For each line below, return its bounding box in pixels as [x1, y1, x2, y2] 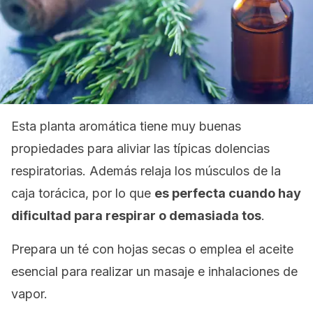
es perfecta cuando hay [154, 186, 301, 201]
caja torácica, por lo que [11, 186, 154, 201]
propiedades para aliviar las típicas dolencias [11, 141, 270, 156]
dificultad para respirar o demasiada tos [11, 208, 261, 223]
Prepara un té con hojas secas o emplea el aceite [11, 242, 293, 256]
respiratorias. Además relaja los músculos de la [11, 163, 281, 178]
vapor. [11, 286, 48, 301]
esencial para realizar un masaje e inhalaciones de [11, 264, 298, 279]
